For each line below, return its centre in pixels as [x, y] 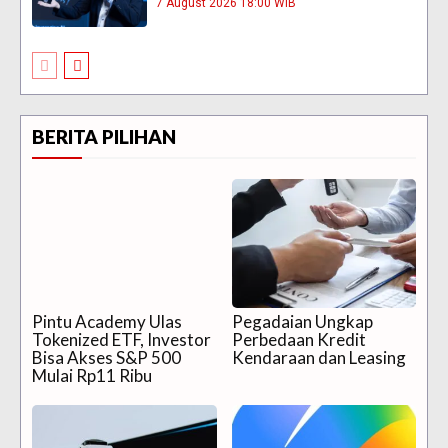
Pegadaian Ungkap [302, 322]
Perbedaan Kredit [298, 340]
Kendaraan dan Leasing [318, 358]
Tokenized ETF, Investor [121, 340]
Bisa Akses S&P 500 [106, 358]
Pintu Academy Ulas [107, 322]
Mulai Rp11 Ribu [92, 376]
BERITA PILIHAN [104, 137]
